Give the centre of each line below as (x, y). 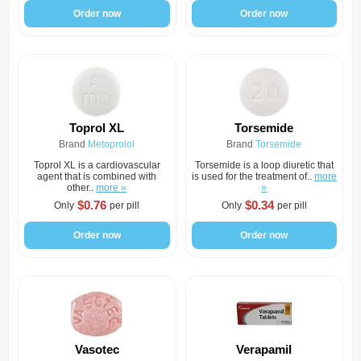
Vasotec (97, 349)
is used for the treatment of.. (253, 176)
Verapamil (264, 349)
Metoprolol (112, 144)
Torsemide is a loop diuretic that (264, 165)
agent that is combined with (97, 176)
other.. (82, 188)
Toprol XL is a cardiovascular (97, 165)
